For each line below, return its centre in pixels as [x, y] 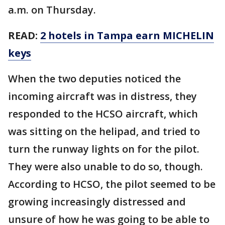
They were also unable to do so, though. [107, 166]
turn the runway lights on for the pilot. [104, 149]
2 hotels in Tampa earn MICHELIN [127, 35]
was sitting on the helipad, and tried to [104, 131]
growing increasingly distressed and [97, 202]
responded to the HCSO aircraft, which [103, 114]
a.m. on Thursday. [53, 10]
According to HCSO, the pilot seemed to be [112, 184]
